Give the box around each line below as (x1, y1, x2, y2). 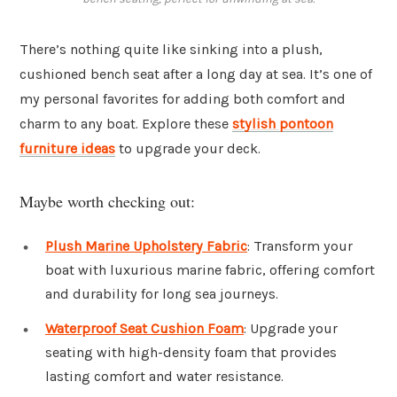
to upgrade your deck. (115, 140, 261, 158)
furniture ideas (19, 140, 115, 158)
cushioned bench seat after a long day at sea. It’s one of (19, 66, 372, 83)
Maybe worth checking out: (19, 190, 195, 212)
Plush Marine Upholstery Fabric (45, 237, 247, 254)
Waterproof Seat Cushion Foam (45, 320, 244, 338)
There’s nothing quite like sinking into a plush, (19, 41, 323, 58)
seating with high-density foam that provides (45, 344, 337, 362)
